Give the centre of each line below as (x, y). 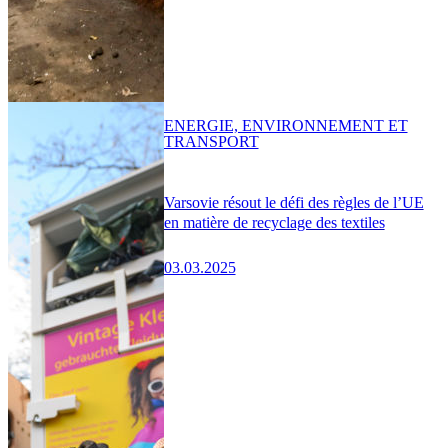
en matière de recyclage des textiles (274, 222)
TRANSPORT (211, 141)
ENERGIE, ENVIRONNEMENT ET (285, 125)
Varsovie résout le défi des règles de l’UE (293, 202)
